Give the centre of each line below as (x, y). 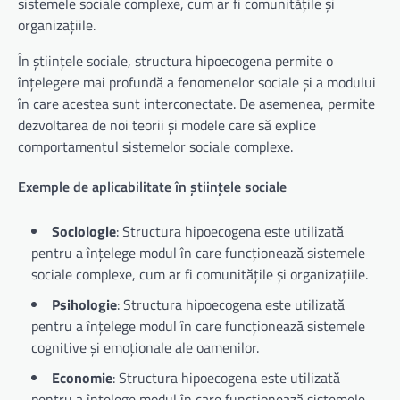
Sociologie (84, 232)
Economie (82, 378)
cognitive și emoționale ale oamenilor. (145, 348)
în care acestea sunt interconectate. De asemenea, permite (196, 103)
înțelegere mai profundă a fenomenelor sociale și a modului (197, 82)
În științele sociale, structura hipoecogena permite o (175, 60)
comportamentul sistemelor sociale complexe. (155, 146)
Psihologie (84, 305)
